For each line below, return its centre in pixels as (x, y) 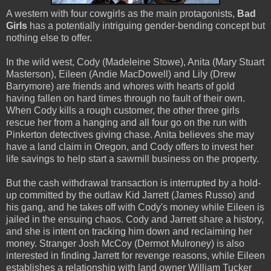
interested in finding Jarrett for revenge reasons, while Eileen (135, 255)
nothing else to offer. (49, 38)
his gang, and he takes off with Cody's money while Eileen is (135, 207)
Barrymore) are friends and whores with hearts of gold (120, 86)
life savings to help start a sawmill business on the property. (132, 158)
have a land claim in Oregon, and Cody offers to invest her (130, 146)
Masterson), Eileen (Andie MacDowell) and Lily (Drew (121, 74)
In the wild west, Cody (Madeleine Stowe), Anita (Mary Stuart (135, 62)
